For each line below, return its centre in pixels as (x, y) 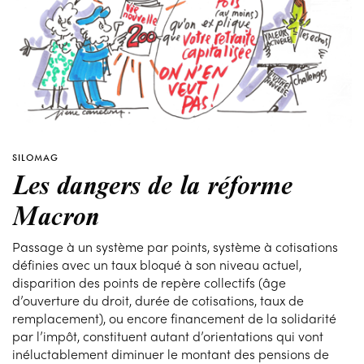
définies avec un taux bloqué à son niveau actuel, (157, 265)
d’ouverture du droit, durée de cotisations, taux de (158, 301)
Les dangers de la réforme (152, 184)
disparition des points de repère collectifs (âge (149, 283)
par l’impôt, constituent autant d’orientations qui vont (168, 336)
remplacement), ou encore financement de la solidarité (175, 318)
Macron (56, 215)
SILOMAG (35, 158)
